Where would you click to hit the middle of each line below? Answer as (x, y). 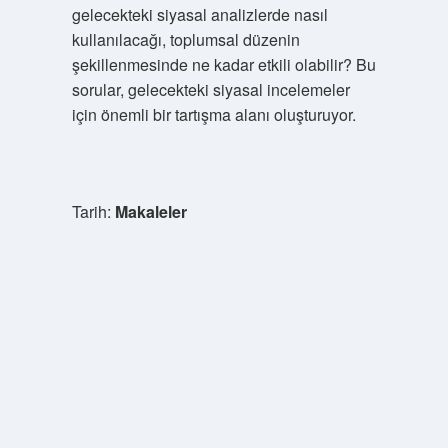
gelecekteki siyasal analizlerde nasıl (199, 14)
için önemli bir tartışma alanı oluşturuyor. (213, 114)
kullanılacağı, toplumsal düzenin (185, 39)
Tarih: (93, 211)
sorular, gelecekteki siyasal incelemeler (210, 89)
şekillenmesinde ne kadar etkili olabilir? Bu (223, 64)
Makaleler (150, 211)
